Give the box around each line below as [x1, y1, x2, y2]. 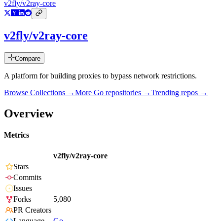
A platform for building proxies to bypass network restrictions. [4, 72, 197, 80]
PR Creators [13, 206, 51, 215]
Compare [15, 55, 40, 63]
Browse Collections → [4, 88, 75, 97]
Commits [13, 173, 41, 182]
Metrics [4, 131, 29, 140]
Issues [13, 184, 32, 193]
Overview [4, 107, 53, 120]
